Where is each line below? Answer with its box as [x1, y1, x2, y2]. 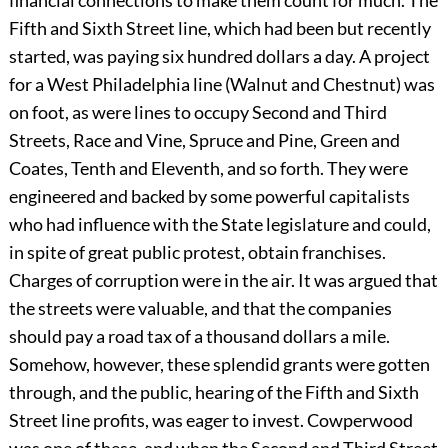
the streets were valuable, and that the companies [8, 297, 392, 320]
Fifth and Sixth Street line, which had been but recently [8, 17, 431, 40]
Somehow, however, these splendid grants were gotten [8, 353, 430, 376]
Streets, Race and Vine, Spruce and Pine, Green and [8, 129, 400, 152]
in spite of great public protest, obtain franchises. [8, 241, 386, 264]
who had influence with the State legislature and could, [8, 213, 431, 236]
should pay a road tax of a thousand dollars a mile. [8, 325, 390, 348]
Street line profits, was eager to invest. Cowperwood [8, 409, 413, 432]
